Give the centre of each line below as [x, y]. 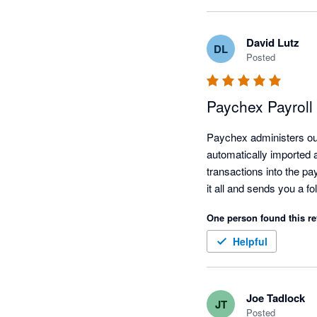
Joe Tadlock [276, 298]
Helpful [250, 242]
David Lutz [273, 43]
